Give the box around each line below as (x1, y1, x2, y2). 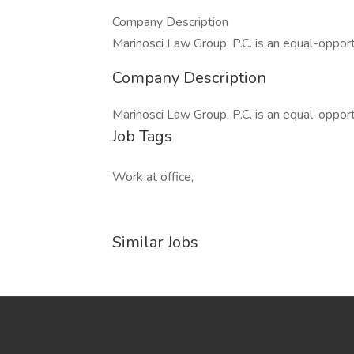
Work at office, (112, 168, 194, 186)
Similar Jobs (112, 232, 198, 253)
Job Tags (112, 126, 172, 147)
